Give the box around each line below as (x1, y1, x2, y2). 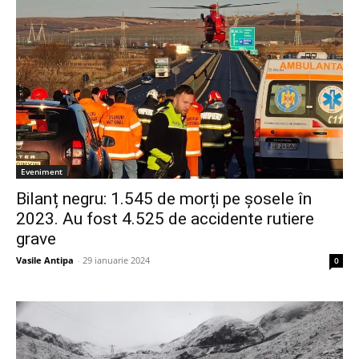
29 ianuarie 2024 (83, 253, 150, 266)
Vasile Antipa (16, 253, 74, 266)
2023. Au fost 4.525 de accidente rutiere (16, 208, 314, 228)
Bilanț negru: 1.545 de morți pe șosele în (16, 188, 312, 208)
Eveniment (21, 165, 63, 177)
